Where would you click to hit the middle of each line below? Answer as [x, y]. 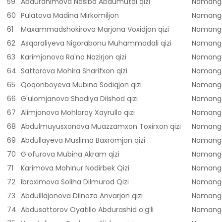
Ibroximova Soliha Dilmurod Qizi [75, 182]
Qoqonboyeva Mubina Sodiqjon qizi [81, 85]
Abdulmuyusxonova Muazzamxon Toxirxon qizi [101, 127]
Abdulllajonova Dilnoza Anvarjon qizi [82, 196]
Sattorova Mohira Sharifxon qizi [74, 71]
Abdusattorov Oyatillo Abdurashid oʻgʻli [87, 210]
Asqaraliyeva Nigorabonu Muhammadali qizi [96, 43]
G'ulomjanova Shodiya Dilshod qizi [79, 99]
